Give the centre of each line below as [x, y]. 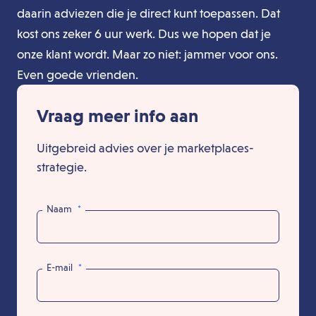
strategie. [62, 167]
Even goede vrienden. [78, 74]
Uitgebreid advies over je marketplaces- [145, 148]
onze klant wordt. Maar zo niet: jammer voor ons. [147, 54]
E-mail [62, 267]
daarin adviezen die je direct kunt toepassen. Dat [148, 13]
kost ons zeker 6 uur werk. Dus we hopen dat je [144, 34]
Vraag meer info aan [117, 116]
